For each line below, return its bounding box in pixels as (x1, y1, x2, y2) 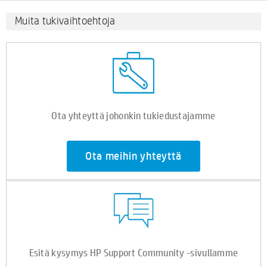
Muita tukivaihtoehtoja (15, 14, 116, 27)
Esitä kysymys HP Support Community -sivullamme (29, 245, 238, 259)
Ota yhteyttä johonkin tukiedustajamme (51, 108, 216, 122)
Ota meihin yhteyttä (85, 149, 182, 164)
